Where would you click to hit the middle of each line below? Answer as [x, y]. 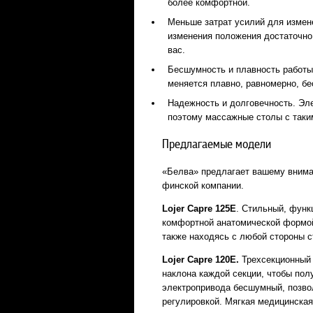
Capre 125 [209, 209]
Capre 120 [209, 260]
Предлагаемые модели [217, 145]
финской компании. [203, 185]
